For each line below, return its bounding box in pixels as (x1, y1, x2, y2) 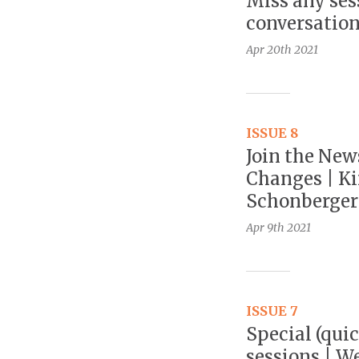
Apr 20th (246, 42, 292, 58)
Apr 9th (246, 220, 284, 236)
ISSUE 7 (246, 303, 298, 320)
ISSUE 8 (246, 125, 298, 142)
